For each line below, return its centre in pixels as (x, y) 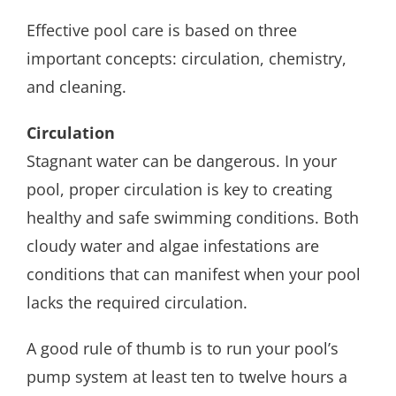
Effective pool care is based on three (161, 30)
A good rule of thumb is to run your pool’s (182, 348)
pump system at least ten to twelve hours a (187, 376)
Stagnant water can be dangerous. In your (181, 160)
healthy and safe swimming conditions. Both (192, 217)
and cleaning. (76, 86)
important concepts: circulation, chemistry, (186, 58)
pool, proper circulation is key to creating (179, 189)
